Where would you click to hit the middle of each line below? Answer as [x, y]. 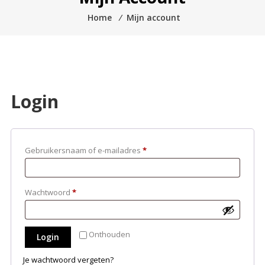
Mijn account [153, 18]
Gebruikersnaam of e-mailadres [83, 151]
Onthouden [109, 235]
